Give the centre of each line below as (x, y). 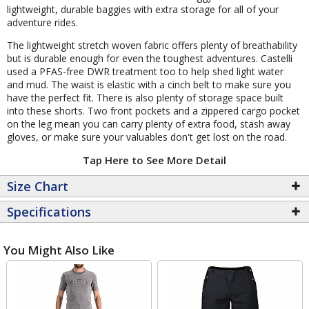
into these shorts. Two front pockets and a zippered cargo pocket (153, 110)
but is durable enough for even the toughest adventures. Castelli (150, 58)
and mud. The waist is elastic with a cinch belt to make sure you (149, 84)
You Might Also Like (59, 250)
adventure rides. (42, 22)
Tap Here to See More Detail (154, 160)
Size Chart (38, 186)
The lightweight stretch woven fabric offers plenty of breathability (152, 45)
